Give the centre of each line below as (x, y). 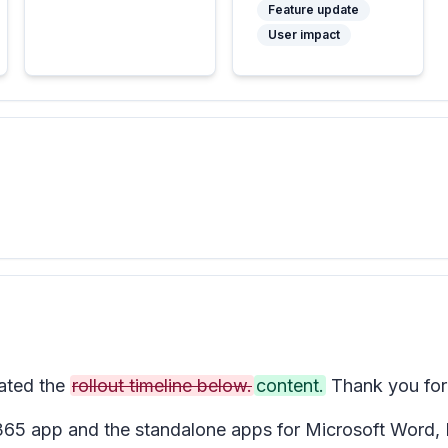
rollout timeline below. (162, 385)
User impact (303, 34)
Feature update (313, 9)
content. (290, 385)
